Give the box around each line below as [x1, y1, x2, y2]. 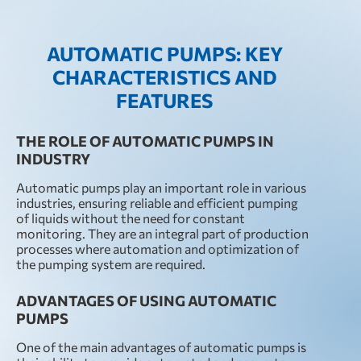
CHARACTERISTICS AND [52, 65, 277, 89]
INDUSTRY [16, 150, 90, 168]
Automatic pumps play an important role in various [16, 180, 306, 195]
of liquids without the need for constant [16, 210, 245, 226]
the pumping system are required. [16, 256, 205, 272]
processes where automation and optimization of [16, 241, 299, 256]
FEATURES [116, 89, 213, 112]
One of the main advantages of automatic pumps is [16, 339, 306, 355]
